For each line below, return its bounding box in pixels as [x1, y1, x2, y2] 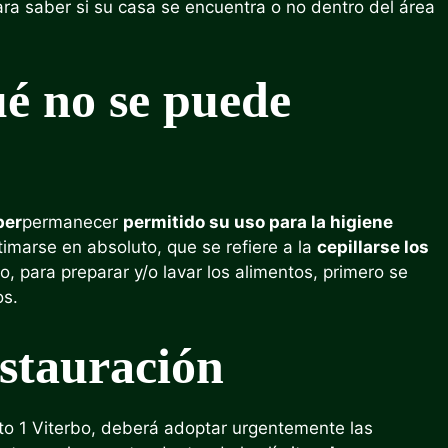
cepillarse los [317, 237, 429, 257]
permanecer [22, 212, 123, 232]
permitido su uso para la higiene [123, 212, 393, 232]
